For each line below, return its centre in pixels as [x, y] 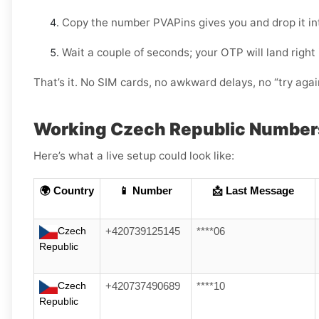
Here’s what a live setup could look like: [134, 156]
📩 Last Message [253, 191]
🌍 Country [67, 191]
